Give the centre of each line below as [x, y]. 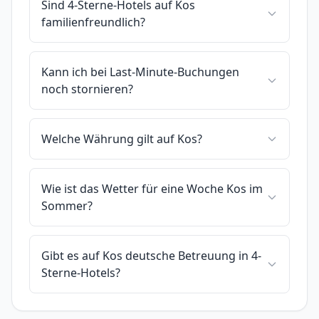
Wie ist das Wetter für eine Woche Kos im [152, 188]
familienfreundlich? [93, 22]
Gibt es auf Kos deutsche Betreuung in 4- [151, 255]
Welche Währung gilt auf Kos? [122, 138]
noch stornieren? [87, 89]
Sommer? [67, 205]
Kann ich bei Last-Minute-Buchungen [140, 72]
